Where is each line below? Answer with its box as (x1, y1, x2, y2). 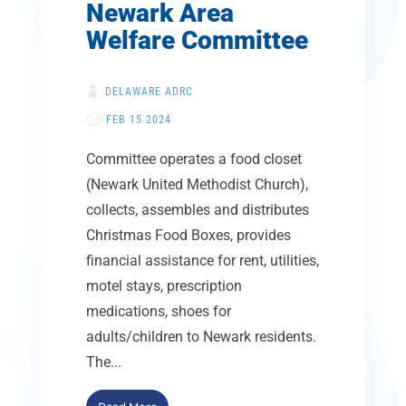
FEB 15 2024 (105, 112, 171, 126)
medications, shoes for (85, 303, 231, 320)
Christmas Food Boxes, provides (85, 227, 291, 244)
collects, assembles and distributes (85, 201, 309, 218)
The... (85, 353, 121, 371)
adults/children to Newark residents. (85, 328, 316, 345)
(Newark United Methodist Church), (85, 176, 308, 193)
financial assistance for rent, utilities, (85, 252, 319, 269)
